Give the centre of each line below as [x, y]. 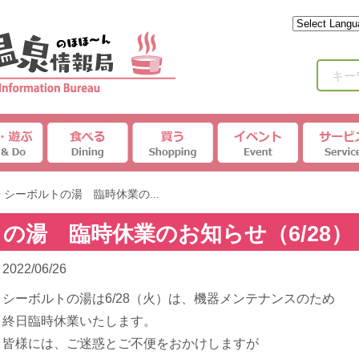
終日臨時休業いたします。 [79, 321]
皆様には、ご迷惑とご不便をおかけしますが [131, 343]
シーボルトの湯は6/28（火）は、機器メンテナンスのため [169, 298]
